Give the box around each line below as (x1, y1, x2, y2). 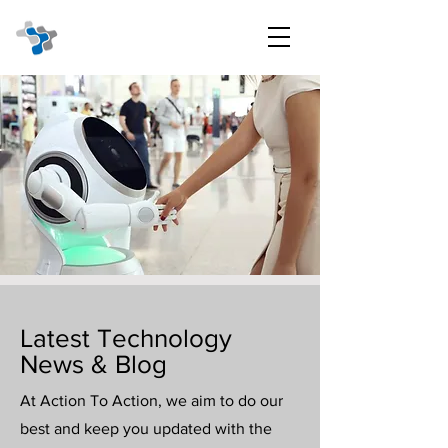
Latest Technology (20, 324, 232, 352)
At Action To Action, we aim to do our (20, 392, 283, 409)
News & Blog (20, 350, 167, 378)
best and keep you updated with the (20, 420, 272, 437)
